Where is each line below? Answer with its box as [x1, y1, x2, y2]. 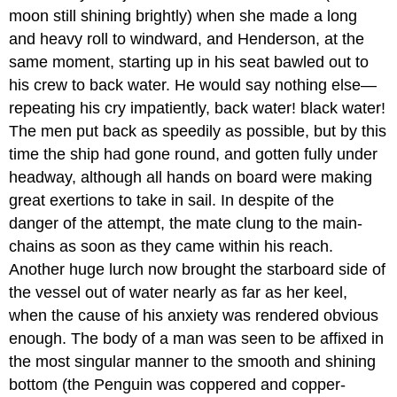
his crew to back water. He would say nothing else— [9, 75, 378, 94]
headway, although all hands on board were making [9, 167, 373, 186]
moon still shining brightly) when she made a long [9, 6, 358, 25]
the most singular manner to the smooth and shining [9, 352, 377, 370]
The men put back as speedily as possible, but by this [9, 121, 387, 140]
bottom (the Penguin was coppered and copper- [9, 375, 346, 393]
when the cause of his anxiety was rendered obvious [9, 306, 379, 324]
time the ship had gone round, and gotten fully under [9, 144, 378, 163]
